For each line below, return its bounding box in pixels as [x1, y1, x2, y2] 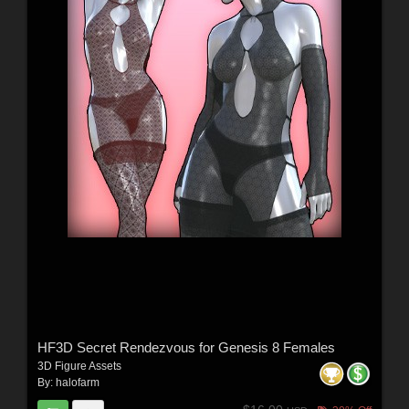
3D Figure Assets [37, 359, 121, 372]
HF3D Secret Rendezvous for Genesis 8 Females [37, 339, 335, 355]
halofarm [55, 375, 100, 389]
